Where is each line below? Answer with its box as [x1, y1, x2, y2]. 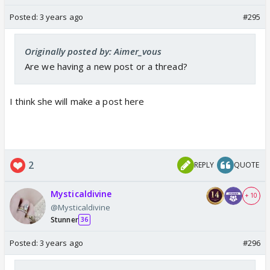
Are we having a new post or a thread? [25, 60, 187, 72]
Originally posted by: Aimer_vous [25, 45, 162, 57]
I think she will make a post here [10, 95, 145, 107]
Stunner [51, 214, 78, 225]
